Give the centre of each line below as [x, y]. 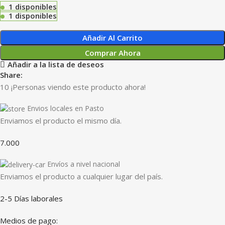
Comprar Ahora [113, 53]
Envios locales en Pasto [66, 108]
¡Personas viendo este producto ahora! [78, 87]
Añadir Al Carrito [113, 38]
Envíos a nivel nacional [84, 164]
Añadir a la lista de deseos [55, 65]
